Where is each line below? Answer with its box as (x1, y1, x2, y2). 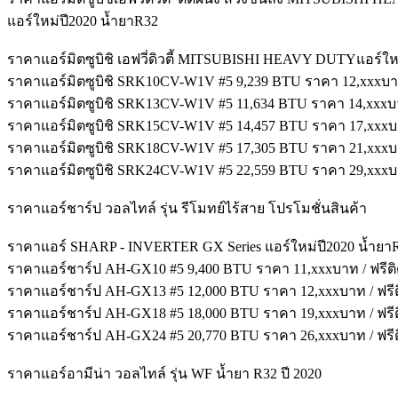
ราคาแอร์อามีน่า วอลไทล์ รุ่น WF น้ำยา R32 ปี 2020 (7, 366, 322, 381)
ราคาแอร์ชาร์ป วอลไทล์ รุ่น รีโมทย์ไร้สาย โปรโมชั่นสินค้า (7, 201, 367, 216)
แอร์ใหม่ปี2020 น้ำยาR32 (7, 13, 158, 28)
